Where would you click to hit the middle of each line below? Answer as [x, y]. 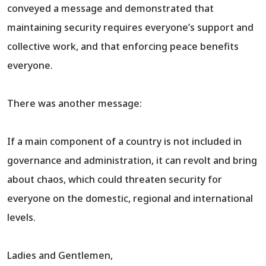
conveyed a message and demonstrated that [110, 9]
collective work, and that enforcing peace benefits [123, 47]
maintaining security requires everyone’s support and [130, 28]
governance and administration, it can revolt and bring [132, 161]
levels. [21, 218]
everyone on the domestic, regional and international [130, 199]
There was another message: [75, 104]
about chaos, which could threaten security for [115, 180]
